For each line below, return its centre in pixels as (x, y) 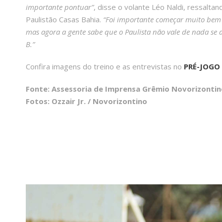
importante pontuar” (60, 7)
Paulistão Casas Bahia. (63, 20)
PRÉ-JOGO (202, 67)
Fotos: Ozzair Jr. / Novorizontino (86, 101)
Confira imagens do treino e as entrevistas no (105, 67)
